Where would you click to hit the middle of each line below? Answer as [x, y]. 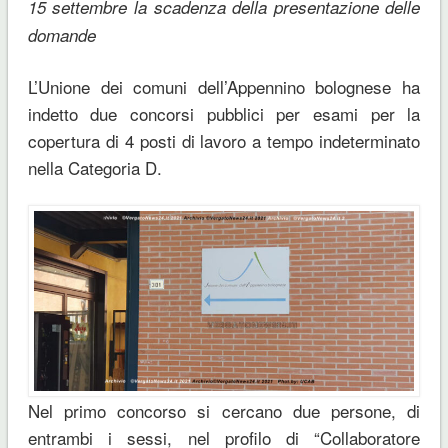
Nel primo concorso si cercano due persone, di [224, 411]
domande [61, 34]
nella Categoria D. [94, 167]
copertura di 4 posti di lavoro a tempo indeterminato [224, 140]
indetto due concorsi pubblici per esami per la [224, 113]
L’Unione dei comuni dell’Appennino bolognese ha [224, 86]
